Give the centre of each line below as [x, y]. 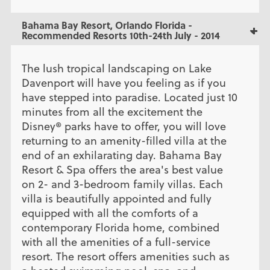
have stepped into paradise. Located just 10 [129, 97]
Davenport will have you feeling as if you [124, 83]
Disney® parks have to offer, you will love [124, 126]
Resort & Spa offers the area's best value [122, 169]
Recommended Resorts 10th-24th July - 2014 [121, 35]
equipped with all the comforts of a [110, 213]
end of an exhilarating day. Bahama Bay [121, 155]
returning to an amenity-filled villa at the [124, 140]
